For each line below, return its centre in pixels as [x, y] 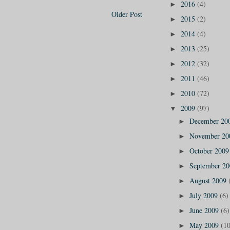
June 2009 [205, 210]
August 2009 [209, 181]
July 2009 [204, 196]
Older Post [127, 14]
